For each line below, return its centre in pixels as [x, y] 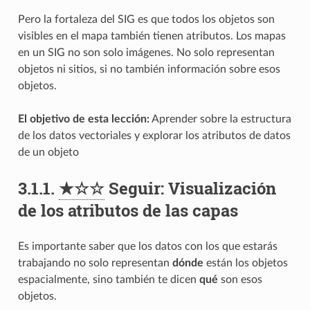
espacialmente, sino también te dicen [108, 279]
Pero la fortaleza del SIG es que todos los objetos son [146, 19]
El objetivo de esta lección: [83, 119]
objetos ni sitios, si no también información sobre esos [149, 69]
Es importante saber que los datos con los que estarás [147, 246]
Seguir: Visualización [190, 188]
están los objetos [245, 263]
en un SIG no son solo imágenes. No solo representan [146, 52]
